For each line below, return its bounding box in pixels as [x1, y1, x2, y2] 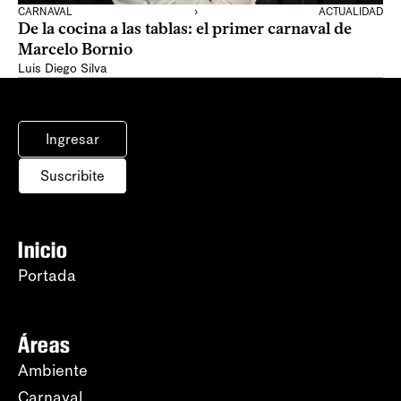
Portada [18, 266, 76, 286]
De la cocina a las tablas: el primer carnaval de [18, 19, 352, 38]
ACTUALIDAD [319, 5, 383, 18]
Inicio [18, 236, 68, 263]
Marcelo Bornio [18, 39, 132, 59]
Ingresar [46, 131, 99, 148]
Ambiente [18, 361, 88, 380]
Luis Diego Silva [18, 61, 107, 76]
